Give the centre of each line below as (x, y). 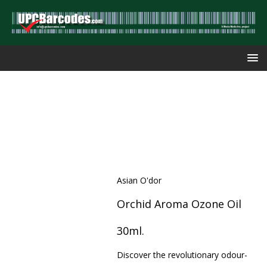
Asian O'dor (139, 180)
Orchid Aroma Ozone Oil (179, 204)
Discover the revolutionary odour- (182, 254)
